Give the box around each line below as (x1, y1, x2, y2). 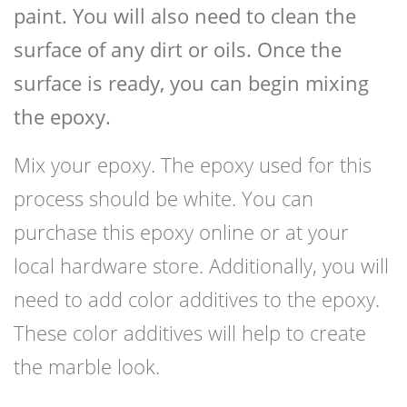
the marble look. (14, 352, 160, 381)
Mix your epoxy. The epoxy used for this (14, 151, 372, 179)
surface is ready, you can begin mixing (14, 69, 369, 97)
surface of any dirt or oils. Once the (14, 35, 342, 64)
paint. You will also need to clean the (14, 2, 356, 30)
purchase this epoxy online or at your (14, 218, 349, 246)
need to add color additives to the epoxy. (14, 285, 380, 313)
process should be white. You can (14, 184, 313, 213)
